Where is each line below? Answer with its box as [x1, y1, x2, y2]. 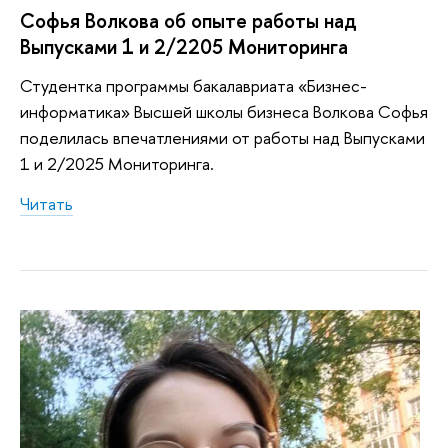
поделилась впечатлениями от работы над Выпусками [20, 126, 425, 150]
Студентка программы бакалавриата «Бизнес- [20, 74, 367, 98]
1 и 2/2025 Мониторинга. [20, 152, 214, 176]
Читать [20, 191, 73, 215]
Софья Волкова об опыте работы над [20, 6, 357, 34]
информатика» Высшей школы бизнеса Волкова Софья [20, 100, 428, 124]
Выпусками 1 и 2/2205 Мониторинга [20, 32, 348, 60]
